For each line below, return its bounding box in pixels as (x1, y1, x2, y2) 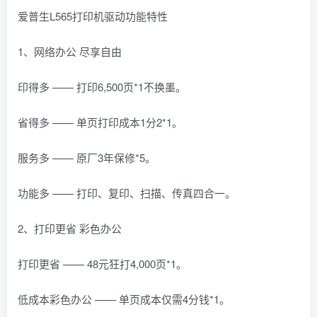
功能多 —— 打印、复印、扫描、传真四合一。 (18, 185, 236, 201)
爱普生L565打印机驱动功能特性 (18, 8, 168, 24)
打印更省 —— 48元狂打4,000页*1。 (18, 256, 187, 272)
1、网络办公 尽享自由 (18, 44, 122, 59)
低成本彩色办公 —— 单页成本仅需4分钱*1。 (18, 292, 230, 307)
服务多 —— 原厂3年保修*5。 (18, 150, 156, 166)
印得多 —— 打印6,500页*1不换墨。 (18, 79, 186, 95)
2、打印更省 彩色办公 (18, 221, 122, 236)
